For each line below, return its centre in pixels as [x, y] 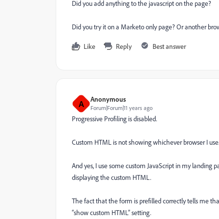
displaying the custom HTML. [111, 177]
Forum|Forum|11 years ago [121, 108]
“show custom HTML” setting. [111, 213]
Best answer [169, 46]
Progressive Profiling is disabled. [114, 119]
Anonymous [108, 99]
